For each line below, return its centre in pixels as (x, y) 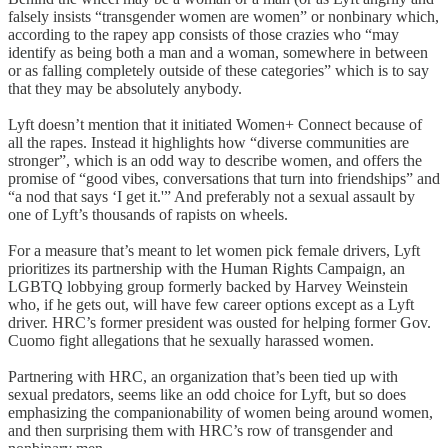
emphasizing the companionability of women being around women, (220, 413)
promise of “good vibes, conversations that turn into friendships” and (224, 179)
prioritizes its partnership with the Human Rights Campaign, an (206, 269)
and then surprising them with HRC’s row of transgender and (200, 431)
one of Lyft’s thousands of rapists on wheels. (148, 215)
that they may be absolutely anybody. (125, 89)
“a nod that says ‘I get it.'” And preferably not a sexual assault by (211, 197)
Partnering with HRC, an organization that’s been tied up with (203, 377)
